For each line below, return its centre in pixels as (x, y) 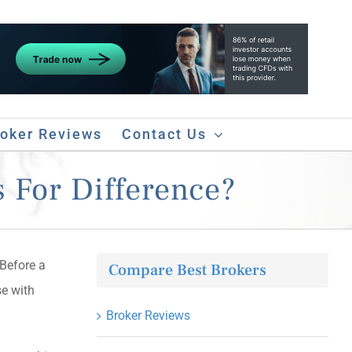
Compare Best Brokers (187, 270)
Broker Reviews (148, 315)
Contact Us (164, 134)
